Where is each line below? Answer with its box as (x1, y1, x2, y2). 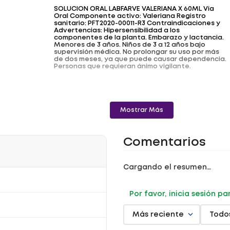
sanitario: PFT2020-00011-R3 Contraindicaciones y (53, 21, 220, 26)
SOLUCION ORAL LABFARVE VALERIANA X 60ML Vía (53, 6, 214, 12)
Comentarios (123, 137, 206, 148)
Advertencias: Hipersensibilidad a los (53, 28, 180, 33)
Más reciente (132, 212, 184, 218)
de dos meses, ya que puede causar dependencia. (53, 56, 226, 62)
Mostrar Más (120, 107, 163, 113)
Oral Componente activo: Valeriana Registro (53, 13, 206, 19)
